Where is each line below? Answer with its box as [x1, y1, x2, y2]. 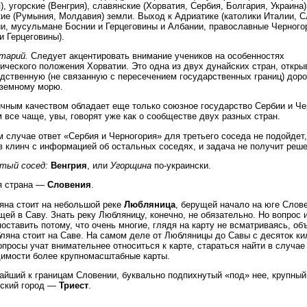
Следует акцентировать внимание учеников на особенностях [31, 51, 284, 62]
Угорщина [110, 160, 151, 171]
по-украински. [151, 160, 211, 171]
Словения [47, 180, 91, 191]
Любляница [124, 199, 175, 210]
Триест [59, 280, 88, 291]
